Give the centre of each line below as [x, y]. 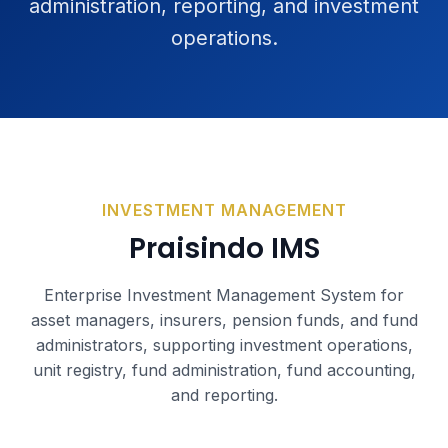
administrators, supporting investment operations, [224, 345]
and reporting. [224, 395]
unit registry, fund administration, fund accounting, [224, 370]
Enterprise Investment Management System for [224, 295]
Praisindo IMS [224, 248]
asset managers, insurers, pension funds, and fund [224, 320]
